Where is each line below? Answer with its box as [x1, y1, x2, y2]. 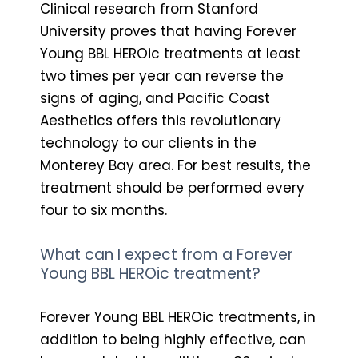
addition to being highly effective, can [40, 329, 306, 349]
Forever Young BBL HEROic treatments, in [40, 307, 316, 327]
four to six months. [40, 200, 167, 220]
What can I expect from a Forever [40, 243, 293, 265]
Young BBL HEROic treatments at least [40, 43, 300, 63]
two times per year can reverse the [40, 66, 284, 86]
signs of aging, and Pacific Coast [40, 88, 270, 108]
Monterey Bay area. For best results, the [40, 155, 311, 175]
